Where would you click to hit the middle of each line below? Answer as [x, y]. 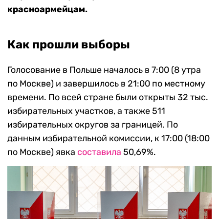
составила [99, 152]
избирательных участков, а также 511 [86, 111]
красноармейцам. [47, 10]
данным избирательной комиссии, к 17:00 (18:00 [109, 139]
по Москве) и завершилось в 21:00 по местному [106, 84]
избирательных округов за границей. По [93, 125]
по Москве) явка [42, 152]
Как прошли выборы [69, 45]
